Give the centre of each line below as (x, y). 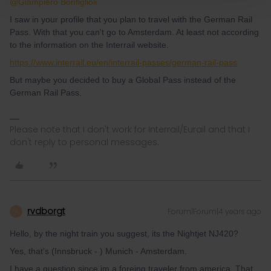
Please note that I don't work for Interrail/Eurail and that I (130, 129)
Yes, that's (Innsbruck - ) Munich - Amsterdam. (98, 251)
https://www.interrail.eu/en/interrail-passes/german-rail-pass (123, 62)
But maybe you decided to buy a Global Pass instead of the (123, 80)
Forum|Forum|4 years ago (214, 211)
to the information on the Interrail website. (90, 45)
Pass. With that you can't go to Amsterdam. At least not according (134, 32)
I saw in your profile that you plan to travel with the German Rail (131, 19)
